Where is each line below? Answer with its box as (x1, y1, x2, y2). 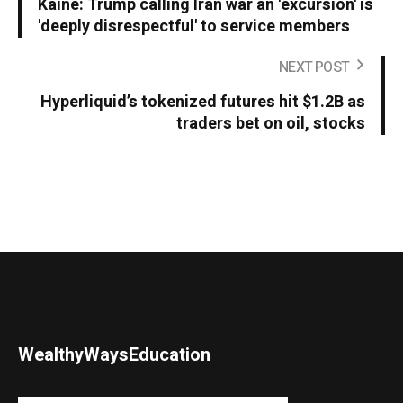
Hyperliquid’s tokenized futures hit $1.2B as (40, 90, 365, 115)
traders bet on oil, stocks (176, 112, 365, 137)
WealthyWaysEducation (18, 342, 211, 369)
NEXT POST (279, 57, 349, 79)
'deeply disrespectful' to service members (38, 14, 350, 40)
